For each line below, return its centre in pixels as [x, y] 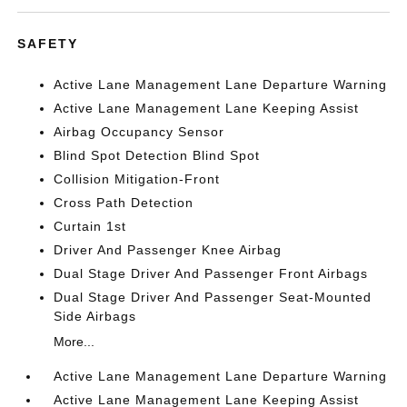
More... [74, 342]
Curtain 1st [90, 227]
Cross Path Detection [124, 203]
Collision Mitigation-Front [137, 179]
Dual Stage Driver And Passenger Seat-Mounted [213, 298]
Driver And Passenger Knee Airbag [168, 250]
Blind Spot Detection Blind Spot [157, 156]
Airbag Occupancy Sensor [139, 132]
